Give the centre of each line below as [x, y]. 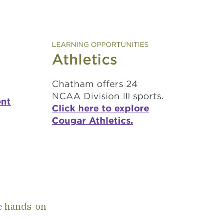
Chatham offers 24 [95, 84]
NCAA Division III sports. [108, 96]
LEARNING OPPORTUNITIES [100, 44]
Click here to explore [100, 108]
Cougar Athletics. [92, 120]
